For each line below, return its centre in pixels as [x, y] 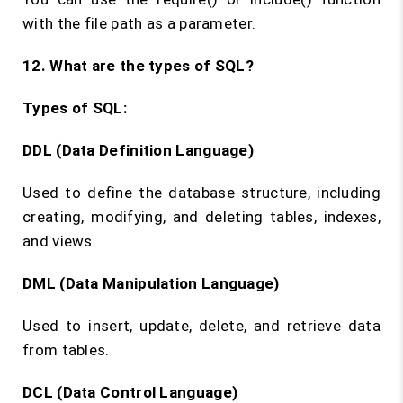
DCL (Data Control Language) [130, 392]
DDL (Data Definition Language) [138, 150]
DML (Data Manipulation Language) [151, 283]
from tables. [66, 350]
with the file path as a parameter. [139, 23]
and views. [60, 241]
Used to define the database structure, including [201, 193]
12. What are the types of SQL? [140, 66]
